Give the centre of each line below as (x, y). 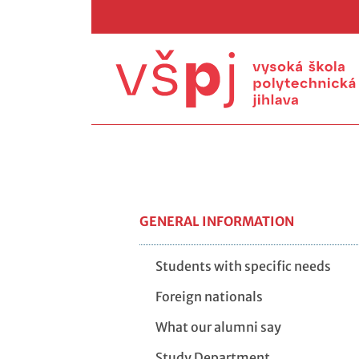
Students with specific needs (243, 266)
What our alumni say (218, 327)
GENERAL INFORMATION (217, 221)
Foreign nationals (209, 296)
